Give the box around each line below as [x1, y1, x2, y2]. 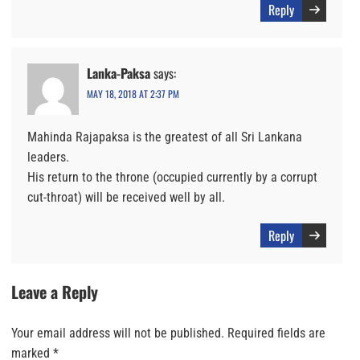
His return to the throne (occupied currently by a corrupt [27, 170, 317, 186]
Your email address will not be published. [11, 325, 224, 342]
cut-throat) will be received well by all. [27, 190, 225, 206]
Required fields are [227, 325, 325, 342]
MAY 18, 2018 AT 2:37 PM [87, 87, 179, 101]
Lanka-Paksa [87, 63, 150, 84]
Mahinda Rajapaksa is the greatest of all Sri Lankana [27, 129, 302, 145]
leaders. [27, 149, 69, 166]
